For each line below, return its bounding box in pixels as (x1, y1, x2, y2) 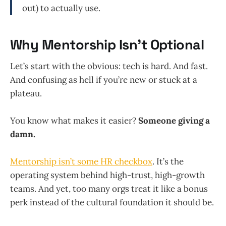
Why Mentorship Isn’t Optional (10, 36, 204, 54)
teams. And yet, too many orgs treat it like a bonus (10, 183, 208, 195)
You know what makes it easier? (10, 115, 138, 127)
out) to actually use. (22, 2, 100, 14)
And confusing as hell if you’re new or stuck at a (10, 74, 197, 85)
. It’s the (152, 156, 184, 167)
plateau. (10, 87, 42, 99)
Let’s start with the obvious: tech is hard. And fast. (10, 60, 208, 72)
